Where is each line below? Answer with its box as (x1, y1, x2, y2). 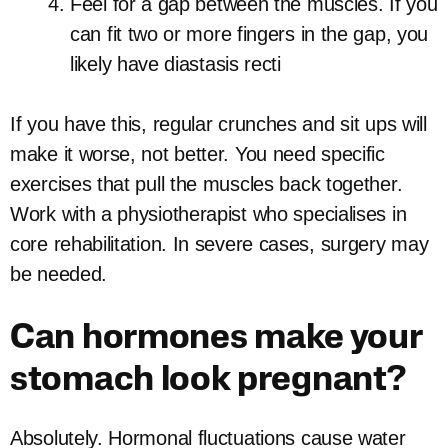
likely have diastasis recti (70, 53, 281, 75)
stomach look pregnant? (10, 364, 406, 399)
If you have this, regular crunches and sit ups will (10, 113, 427, 135)
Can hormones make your (10, 322, 422, 357)
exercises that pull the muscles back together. (10, 173, 403, 195)
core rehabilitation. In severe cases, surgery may (10, 233, 429, 255)
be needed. (10, 263, 107, 285)
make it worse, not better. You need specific (10, 143, 385, 165)
